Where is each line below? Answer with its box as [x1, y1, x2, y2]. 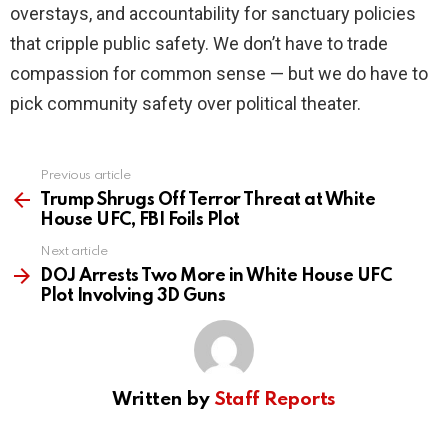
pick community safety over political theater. [10, 93, 361, 115]
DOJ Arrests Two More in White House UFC [40, 267, 392, 286]
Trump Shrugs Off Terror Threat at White [40, 191, 376, 210]
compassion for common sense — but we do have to [10, 63, 428, 85]
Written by [112, 390, 214, 410]
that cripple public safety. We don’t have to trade [10, 33, 388, 55]
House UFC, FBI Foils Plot [40, 211, 241, 230]
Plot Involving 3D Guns [40, 287, 226, 306]
